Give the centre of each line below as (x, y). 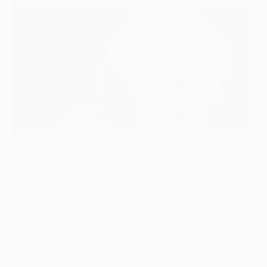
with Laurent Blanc (55, 220)
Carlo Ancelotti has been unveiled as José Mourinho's (129, 163)
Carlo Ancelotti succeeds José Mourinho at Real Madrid (118, 142)
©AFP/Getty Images (46, 151)
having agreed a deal (190, 206)
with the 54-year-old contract (80, 206)
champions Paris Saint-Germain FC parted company (127, 192)
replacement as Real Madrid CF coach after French (124, 177)
